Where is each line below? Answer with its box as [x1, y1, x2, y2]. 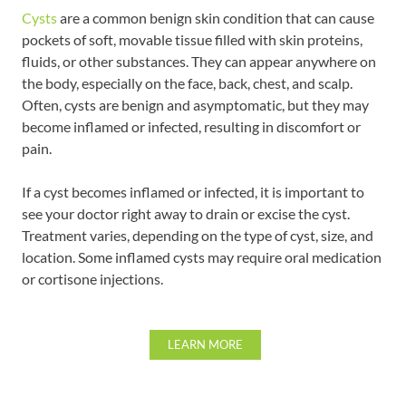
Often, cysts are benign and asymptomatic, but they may [22, 95, 370, 113]
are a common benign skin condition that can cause [57, 8, 375, 26]
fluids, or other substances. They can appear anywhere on [22, 52, 377, 70]
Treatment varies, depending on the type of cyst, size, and [22, 226, 374, 244]
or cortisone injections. [22, 269, 164, 287]
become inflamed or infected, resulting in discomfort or [22, 117, 362, 135]
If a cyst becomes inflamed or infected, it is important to [22, 182, 365, 200]
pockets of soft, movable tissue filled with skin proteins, [22, 30, 363, 48]
